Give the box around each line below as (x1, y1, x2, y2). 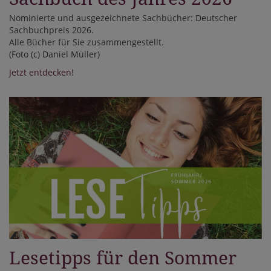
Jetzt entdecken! (9, 66, 74, 78)
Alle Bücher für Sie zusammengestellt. (9, 36, 164, 48)
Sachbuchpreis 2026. (9, 24, 94, 36)
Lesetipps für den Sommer (9, 247, 237, 269)
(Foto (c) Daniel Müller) (9, 48, 100, 60)
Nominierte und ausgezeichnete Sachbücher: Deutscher (9, 11, 237, 24)
